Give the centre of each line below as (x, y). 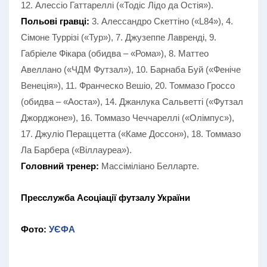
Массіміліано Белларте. (149, 166)
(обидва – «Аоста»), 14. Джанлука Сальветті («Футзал (132, 101)
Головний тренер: (60, 166)
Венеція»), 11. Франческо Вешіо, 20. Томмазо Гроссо (128, 85)
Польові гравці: (55, 21)
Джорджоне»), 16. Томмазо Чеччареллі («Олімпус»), (128, 117)
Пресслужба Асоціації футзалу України (105, 197)
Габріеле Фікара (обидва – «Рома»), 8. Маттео (115, 53)
